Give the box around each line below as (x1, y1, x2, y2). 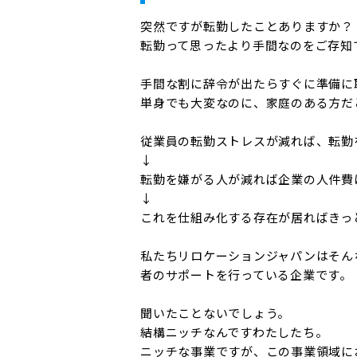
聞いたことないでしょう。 (140, 305, 290, 321)
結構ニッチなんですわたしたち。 (140, 324, 328, 340)
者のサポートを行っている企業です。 (140, 267, 352, 283)
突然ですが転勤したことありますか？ (140, 18, 354, 34)
